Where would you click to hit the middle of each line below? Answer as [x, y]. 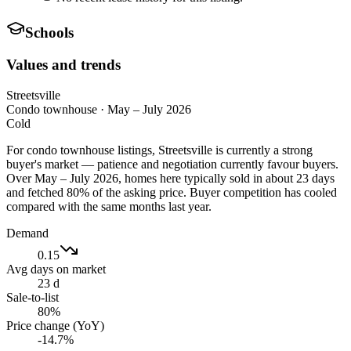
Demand [27, 233]
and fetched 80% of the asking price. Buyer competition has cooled [172, 192]
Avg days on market [56, 269]
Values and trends [63, 64]
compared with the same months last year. [109, 206]
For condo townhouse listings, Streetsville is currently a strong [159, 150]
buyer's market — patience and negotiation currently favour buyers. [172, 164]
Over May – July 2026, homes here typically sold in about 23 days [170, 178]
